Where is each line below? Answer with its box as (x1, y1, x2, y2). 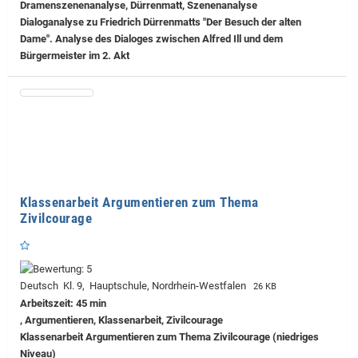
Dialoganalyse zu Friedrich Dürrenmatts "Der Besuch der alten (20, 16, 301, 29)
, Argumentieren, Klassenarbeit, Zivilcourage (20, 314, 223, 327)
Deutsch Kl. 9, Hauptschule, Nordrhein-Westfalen (20, 280, 251, 292)
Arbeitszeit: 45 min (20, 297, 106, 310)
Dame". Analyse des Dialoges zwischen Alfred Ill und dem (20, 33, 283, 46)
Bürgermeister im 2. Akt (20, 50, 129, 62)
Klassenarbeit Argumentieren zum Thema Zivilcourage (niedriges (20, 331, 319, 344)
